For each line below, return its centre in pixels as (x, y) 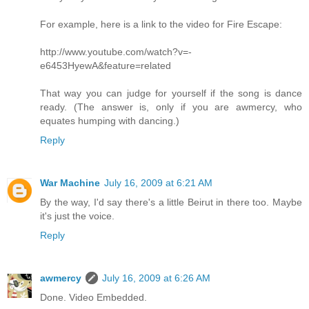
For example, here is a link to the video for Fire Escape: (161, 24)
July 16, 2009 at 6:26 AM (156, 278)
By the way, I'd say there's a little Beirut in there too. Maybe (171, 202)
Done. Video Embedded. (93, 298)
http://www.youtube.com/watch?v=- (116, 52)
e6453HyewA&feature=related (106, 66)
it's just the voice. (77, 216)
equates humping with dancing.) (110, 121)
